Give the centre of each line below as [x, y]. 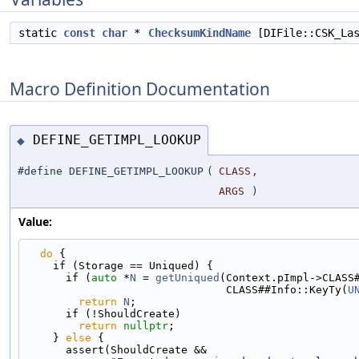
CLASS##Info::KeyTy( [287, 289]
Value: [35, 221]
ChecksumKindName [200, 33]
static [41, 33]
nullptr [146, 325]
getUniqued [188, 277]
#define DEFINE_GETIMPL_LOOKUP [111, 171]
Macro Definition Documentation [140, 89]
